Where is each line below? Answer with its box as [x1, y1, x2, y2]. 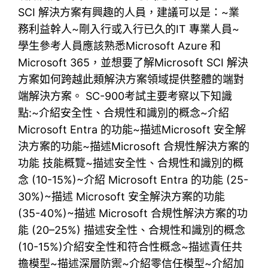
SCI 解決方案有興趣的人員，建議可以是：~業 [18, 5, 240, 19]
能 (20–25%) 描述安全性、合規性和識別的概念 [18, 223, 246, 236]
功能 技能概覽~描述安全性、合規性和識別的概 [18, 156, 244, 169]
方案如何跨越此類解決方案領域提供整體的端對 [18, 72, 245, 86]
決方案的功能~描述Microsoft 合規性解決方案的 [18, 139, 250, 153]
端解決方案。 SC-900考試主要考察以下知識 [18, 89, 233, 102]
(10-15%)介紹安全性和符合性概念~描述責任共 [18, 240, 243, 253]
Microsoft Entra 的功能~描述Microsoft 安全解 [18, 123, 246, 136]
